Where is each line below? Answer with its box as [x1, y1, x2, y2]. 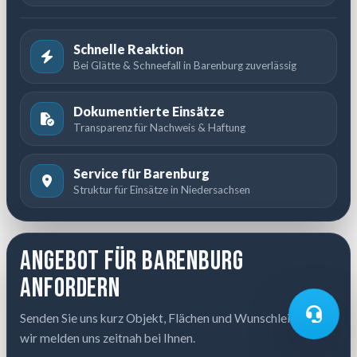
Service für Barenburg [73, 165, 210, 181]
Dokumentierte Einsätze [73, 103, 225, 119]
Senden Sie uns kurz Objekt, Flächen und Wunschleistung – [20, 311, 329, 326]
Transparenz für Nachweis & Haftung [73, 120, 245, 134]
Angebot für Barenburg [20, 245, 244, 278]
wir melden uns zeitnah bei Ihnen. [20, 331, 195, 346]
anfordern [20, 272, 121, 305]
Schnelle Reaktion [73, 41, 183, 57]
